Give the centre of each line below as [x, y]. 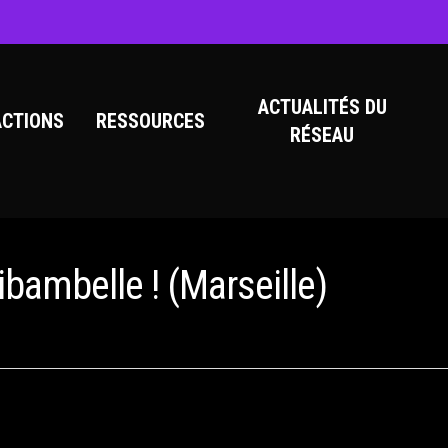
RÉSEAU [322, 135]
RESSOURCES [151, 121]
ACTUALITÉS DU [322, 107]
